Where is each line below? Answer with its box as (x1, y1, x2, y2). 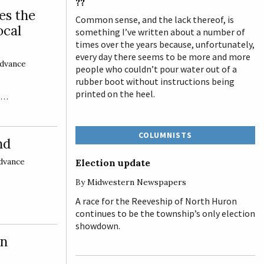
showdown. (75, 219, 122, 232)
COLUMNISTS (138, 129, 192, 140)
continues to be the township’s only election (75, 207, 255, 219)
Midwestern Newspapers (87, 176, 186, 187)
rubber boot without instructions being (75, 75, 235, 87)
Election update (75, 156, 150, 169)
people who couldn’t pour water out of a (75, 62, 237, 75)
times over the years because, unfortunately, (75, 38, 255, 50)
